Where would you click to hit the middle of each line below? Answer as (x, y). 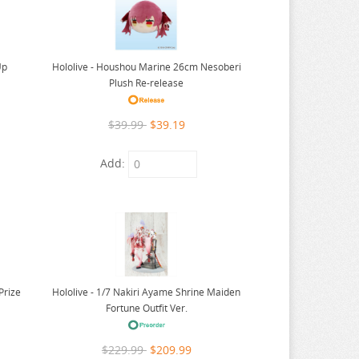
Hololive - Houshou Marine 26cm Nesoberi (146, 67)
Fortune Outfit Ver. (146, 308)
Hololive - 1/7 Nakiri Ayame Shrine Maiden (147, 292)
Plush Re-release (147, 83)
